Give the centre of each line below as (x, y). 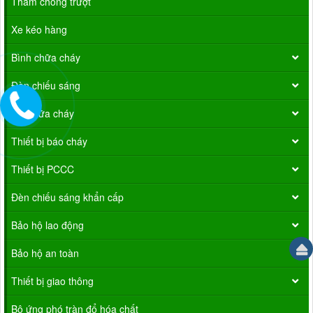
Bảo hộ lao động (48, 225)
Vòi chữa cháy (43, 113)
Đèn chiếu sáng (46, 85)
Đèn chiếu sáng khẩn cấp (67, 197)
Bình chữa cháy (46, 57)
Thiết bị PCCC (43, 169)
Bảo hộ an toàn (45, 253)
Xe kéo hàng (39, 29)
